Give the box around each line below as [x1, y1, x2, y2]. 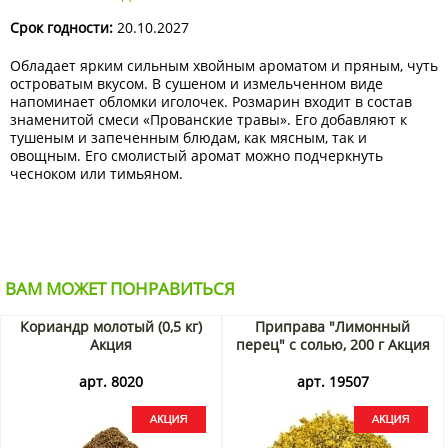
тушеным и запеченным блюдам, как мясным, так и [10, 128, 367, 148]
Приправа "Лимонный [255, 317, 411, 337]
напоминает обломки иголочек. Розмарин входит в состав [10, 92, 412, 112]
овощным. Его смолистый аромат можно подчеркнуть [10, 146, 383, 166]
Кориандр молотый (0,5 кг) [19, 317, 202, 337]
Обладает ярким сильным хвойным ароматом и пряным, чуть [10, 56, 438, 76]
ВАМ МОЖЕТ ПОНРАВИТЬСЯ [5, 277, 235, 301]
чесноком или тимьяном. [10, 164, 183, 184]
